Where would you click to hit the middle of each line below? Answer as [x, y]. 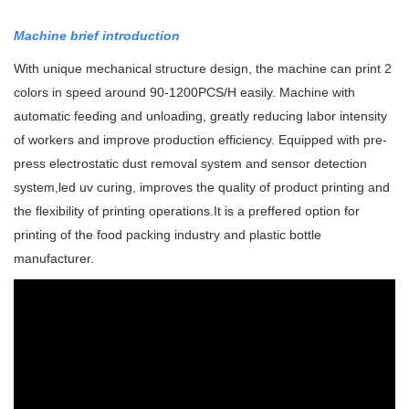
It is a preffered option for [287, 211]
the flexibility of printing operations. [114, 211]
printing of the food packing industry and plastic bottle [168, 235]
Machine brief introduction [97, 36]
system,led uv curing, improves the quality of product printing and [202, 188]
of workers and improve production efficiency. [146, 140]
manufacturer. [54, 259]
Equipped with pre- [333, 140]
